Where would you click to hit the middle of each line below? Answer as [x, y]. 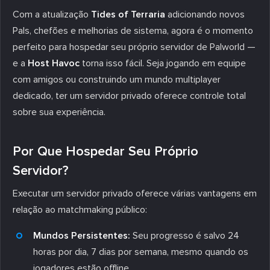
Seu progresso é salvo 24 [185, 235]
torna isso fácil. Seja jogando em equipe [163, 63]
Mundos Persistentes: [82, 235]
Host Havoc [54, 63]
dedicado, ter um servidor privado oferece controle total [129, 96]
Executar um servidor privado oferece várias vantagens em [135, 193]
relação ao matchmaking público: [80, 209]
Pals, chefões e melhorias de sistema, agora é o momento [133, 30]
